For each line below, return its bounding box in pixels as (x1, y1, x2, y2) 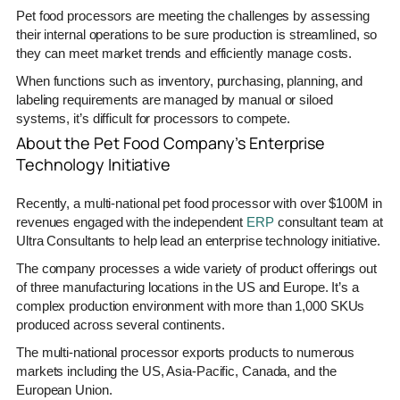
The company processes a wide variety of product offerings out (16, 260, 377, 276)
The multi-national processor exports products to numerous (16, 344, 355, 360)
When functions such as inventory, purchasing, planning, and (16, 72, 363, 88)
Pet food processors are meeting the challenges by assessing (16, 7, 371, 23)
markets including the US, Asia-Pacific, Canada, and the (16, 362, 337, 379)
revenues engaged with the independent (16, 213, 247, 229)
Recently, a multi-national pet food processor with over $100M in (16, 195, 382, 211)
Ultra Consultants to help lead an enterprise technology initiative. (16, 232, 381, 248)
